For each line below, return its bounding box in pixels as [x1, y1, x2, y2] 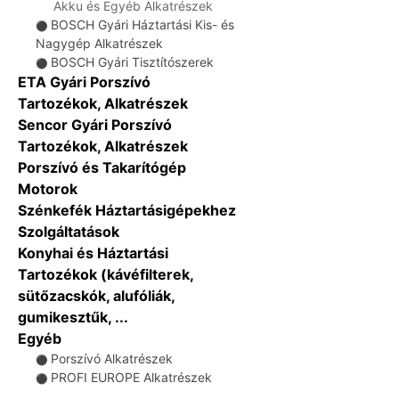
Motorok [18, 180, 77, 198]
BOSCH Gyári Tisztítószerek [51, 54, 214, 69]
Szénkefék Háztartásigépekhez [18, 201, 236, 219]
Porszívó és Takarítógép [18, 159, 186, 176]
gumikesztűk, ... [18, 308, 128, 326]
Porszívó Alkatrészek [51, 351, 173, 366]
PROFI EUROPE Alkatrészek [51, 370, 212, 385]
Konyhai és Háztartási [18, 244, 168, 262]
